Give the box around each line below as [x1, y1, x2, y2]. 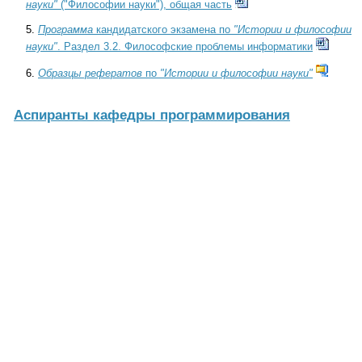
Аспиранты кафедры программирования [14, 107, 290, 123]
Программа [38, 23, 93, 36]
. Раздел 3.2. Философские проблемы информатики [57, 40, 313, 53]
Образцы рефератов [38, 68, 142, 80]
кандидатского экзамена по [93, 23, 234, 36]
